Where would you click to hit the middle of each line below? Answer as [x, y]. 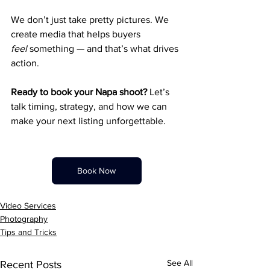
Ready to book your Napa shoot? [80, 92]
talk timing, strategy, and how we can [90, 106]
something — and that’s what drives [104, 49]
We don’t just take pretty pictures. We [91, 20]
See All [180, 263]
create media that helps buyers [77, 34]
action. [25, 63]
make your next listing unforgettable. [88, 121]
